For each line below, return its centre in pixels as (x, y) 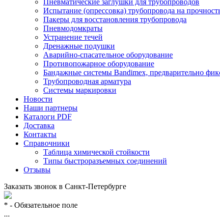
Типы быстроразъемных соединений (105, 161)
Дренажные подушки (79, 46)
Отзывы (37, 169)
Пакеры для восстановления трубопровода (115, 19)
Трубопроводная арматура (87, 81)
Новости (38, 99)
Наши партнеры (51, 108)
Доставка (39, 125)
